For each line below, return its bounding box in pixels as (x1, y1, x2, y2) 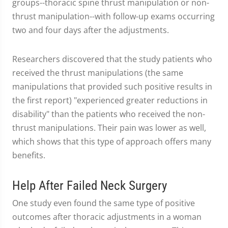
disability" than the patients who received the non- (12, 108, 205, 120)
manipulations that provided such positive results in (12, 81, 212, 92)
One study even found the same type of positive (12, 197, 195, 209)
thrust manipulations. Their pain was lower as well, (12, 122, 206, 133)
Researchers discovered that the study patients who (12, 53, 212, 65)
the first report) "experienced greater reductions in (12, 95, 208, 106)
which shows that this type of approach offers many (12, 136, 211, 147)
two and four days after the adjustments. (12, 24, 169, 36)
